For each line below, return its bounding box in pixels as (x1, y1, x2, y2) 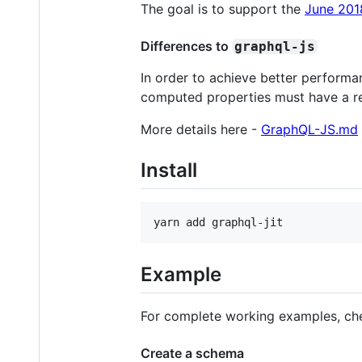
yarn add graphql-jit (154, 215, 283, 229)
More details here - (141, 120, 261, 137)
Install (141, 158, 197, 182)
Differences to (141, 37, 232, 54)
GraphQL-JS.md (261, 120, 358, 137)
